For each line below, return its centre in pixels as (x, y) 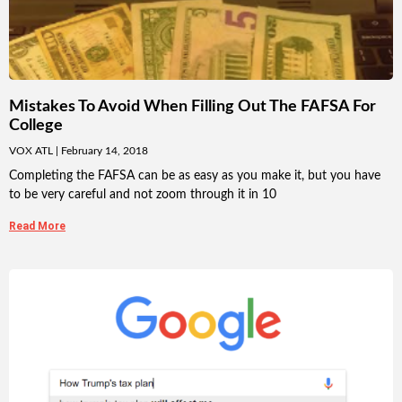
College (36, 126)
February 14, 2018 (103, 151)
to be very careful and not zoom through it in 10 (143, 195)
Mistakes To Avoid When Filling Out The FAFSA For (192, 107)
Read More (37, 227)
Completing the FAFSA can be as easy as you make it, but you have (195, 176)
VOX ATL (32, 151)
